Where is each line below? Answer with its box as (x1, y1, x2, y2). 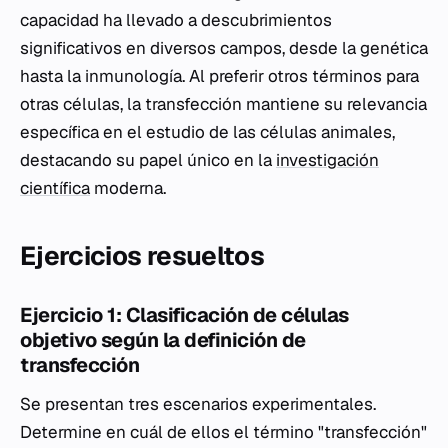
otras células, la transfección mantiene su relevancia (20, 93, 427, 116)
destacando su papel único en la (20, 149, 276, 172)
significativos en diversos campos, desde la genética (20, 37, 428, 60)
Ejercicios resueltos (20, 239, 264, 274)
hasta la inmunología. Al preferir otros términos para (20, 65, 419, 88)
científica (20, 177, 90, 200)
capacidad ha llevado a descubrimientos (20, 9, 332, 32)
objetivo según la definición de (20, 327, 306, 354)
